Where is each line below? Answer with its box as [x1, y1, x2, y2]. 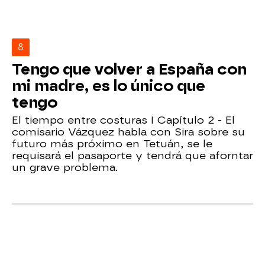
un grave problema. [12, 160, 118, 173]
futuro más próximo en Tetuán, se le [12, 137, 212, 150]
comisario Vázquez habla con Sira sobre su [12, 125, 245, 138]
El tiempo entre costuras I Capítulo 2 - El [12, 113, 235, 126]
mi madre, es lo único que [12, 76, 205, 95]
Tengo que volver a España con [12, 60, 247, 78]
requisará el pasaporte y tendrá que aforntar [12, 148, 253, 161]
